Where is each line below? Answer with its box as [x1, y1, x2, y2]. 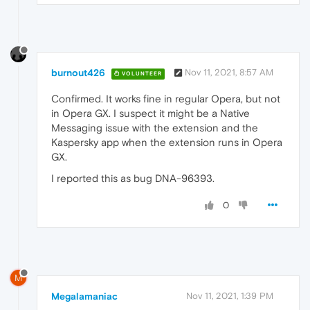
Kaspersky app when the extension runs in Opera [51, 136, 282, 149]
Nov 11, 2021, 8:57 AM [185, 67, 273, 78]
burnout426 [51, 67, 105, 79]
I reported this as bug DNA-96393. [51, 172, 215, 185]
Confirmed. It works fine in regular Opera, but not [51, 93, 280, 105]
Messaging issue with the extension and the [51, 122, 258, 134]
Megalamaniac [51, 291, 118, 302]
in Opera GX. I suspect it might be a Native [51, 107, 250, 120]
